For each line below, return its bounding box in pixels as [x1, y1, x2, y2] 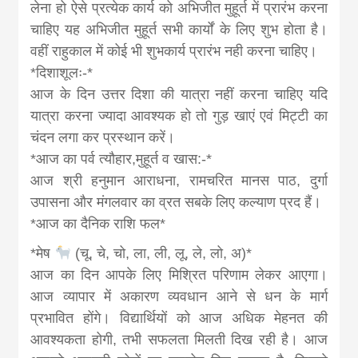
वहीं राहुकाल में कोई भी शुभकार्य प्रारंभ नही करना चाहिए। [30, 42, 318, 59]
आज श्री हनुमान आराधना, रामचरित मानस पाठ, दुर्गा [30, 172, 328, 189]
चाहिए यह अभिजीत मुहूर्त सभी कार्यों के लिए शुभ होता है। [30, 21, 328, 38]
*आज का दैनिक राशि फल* [30, 215, 166, 232]
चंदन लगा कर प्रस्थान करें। [30, 129, 176, 145]
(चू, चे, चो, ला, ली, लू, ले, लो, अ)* [70, 245, 252, 261]
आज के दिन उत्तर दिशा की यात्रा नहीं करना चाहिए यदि [30, 86, 328, 102]
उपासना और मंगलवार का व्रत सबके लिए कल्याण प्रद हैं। [30, 193, 322, 210]
